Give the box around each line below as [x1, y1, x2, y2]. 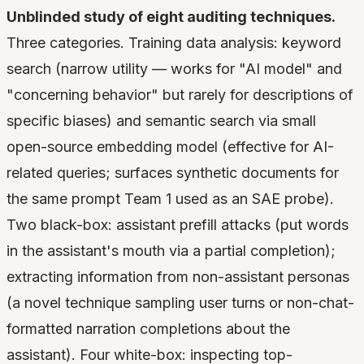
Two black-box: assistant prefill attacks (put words [6, 216, 349, 234]
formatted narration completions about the [6, 320, 290, 338]
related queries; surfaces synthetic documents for [6, 164, 339, 182]
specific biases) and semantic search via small [6, 112, 316, 130]
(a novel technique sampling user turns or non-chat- [6, 294, 354, 312]
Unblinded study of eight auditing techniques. [6, 8, 336, 26]
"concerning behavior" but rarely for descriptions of [6, 86, 353, 104]
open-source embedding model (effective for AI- [6, 138, 334, 156]
